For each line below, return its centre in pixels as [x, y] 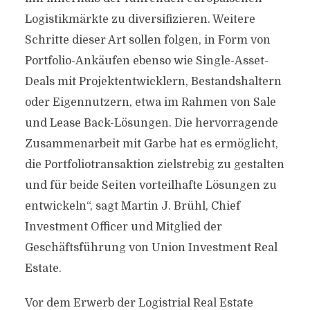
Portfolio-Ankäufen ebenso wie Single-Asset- [146, 61]
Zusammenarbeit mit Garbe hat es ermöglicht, [151, 144]
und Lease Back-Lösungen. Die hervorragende [151, 123]
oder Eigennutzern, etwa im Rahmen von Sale [150, 102]
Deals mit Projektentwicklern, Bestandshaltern [153, 82]
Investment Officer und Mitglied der [123, 227]
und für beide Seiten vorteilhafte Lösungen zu [151, 185]
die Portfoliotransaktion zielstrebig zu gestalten [154, 165]
